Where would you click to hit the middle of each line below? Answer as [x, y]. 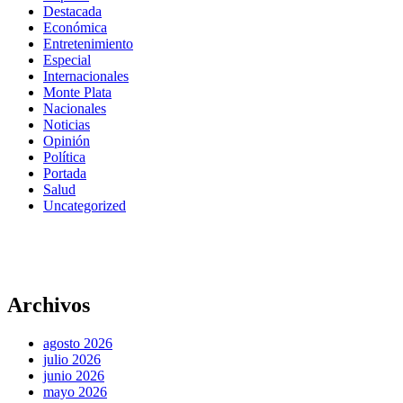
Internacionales [86, 76]
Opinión [67, 141]
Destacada [72, 12]
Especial [67, 60]
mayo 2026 [75, 391]
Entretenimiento [88, 44]
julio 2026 [72, 359]
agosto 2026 [78, 343]
